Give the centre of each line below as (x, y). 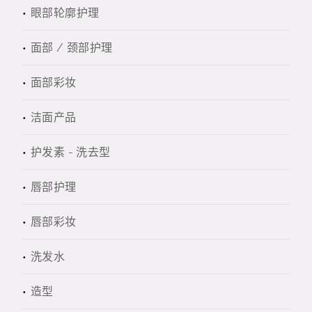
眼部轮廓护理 (65, 13)
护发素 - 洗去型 (71, 152)
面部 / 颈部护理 (72, 48)
